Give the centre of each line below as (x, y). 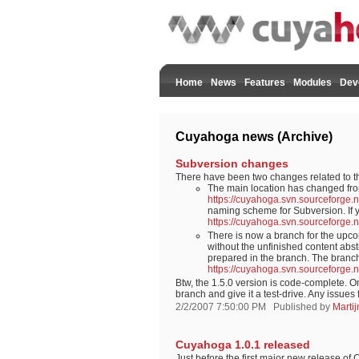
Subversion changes (232, 163)
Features (265, 83)
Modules (313, 83)
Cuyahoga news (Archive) (254, 137)
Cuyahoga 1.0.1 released (243, 345)
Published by (302, 307)
